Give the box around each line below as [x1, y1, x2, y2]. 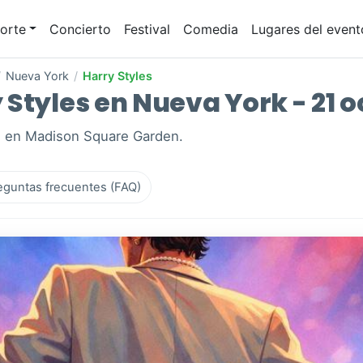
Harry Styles [83, 69, 152, 83]
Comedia [183, 20, 239, 37]
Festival [124, 20, 171, 37]
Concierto [49, 20, 112, 37]
